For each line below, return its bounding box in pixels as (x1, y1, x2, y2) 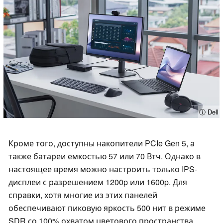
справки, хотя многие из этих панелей (8, 189, 157, 201)
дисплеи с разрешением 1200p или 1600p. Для (8, 176, 187, 188)
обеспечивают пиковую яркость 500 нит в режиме (8, 202, 206, 214)
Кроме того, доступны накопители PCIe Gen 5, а (8, 137, 195, 149)
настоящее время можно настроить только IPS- (8, 163, 197, 175)
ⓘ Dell (199, 107, 219, 117)
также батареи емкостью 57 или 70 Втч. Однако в (8, 150, 201, 162)
